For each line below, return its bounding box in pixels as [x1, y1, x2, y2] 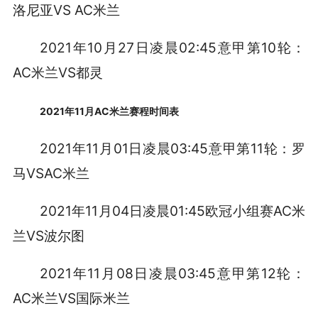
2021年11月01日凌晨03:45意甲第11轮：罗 [40, 140, 306, 157]
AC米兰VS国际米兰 [12, 289, 130, 307]
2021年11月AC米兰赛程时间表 [40, 105, 180, 118]
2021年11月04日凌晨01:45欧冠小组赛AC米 [40, 202, 306, 219]
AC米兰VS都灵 [12, 64, 103, 82]
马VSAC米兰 [12, 165, 89, 182]
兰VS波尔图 [12, 226, 84, 244]
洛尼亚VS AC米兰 [12, 1, 120, 19]
